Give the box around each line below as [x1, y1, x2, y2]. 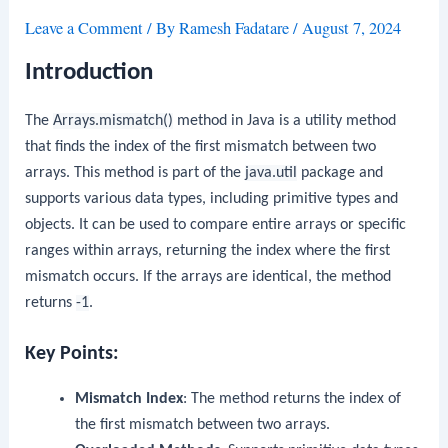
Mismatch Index [74, 390, 183, 407]
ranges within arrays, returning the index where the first [25, 242, 391, 259]
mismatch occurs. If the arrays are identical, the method [25, 268, 392, 285]
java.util [245, 164, 298, 181]
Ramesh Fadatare [179, 17, 294, 40]
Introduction [25, 59, 154, 85]
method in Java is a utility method [173, 112, 397, 129]
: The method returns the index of [182, 390, 401, 407]
